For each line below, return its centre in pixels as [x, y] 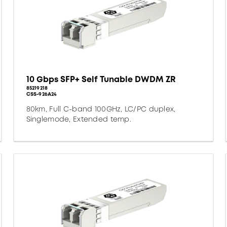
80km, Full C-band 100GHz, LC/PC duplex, [101, 109]
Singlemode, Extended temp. [79, 119]
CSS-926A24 [42, 94]
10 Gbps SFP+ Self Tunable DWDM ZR [101, 79]
